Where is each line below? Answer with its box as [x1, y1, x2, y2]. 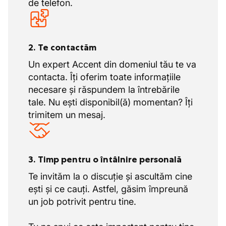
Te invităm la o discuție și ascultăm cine [28, 171, 192, 182]
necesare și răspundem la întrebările [28, 84, 180, 95]
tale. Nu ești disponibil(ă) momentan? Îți [28, 97, 193, 107]
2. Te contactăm [28, 42, 96, 53]
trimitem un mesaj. [28, 109, 105, 120]
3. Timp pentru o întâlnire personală [28, 154, 182, 165]
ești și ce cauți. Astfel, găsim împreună [28, 184, 188, 194]
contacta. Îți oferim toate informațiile [28, 72, 181, 82]
